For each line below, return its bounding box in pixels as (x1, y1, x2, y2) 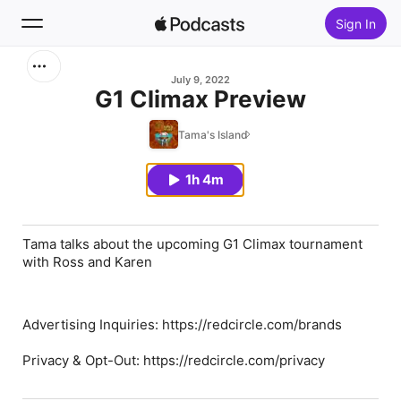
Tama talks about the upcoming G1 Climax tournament (22, 235, 363, 252)
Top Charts (43, 200, 119, 218)
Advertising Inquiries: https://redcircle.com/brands (22, 316, 342, 333)
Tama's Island (178, 127, 248, 141)
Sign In (335, 15, 376, 31)
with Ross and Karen (22, 253, 152, 270)
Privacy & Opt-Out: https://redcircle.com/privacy (22, 352, 325, 369)
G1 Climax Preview (95, 85, 306, 113)
